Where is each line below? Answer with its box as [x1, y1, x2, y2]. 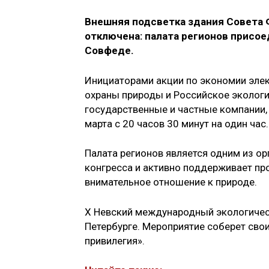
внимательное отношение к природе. [85, 176, 257, 189]
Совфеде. [85, 44, 134, 57]
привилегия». [85, 234, 147, 247]
